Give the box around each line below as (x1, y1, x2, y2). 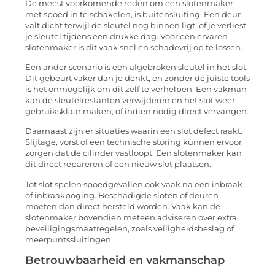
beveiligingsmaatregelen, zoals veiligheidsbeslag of (25, 223, 234, 233)
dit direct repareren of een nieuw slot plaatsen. (25, 160, 211, 169)
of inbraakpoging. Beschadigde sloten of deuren (25, 190, 219, 200)
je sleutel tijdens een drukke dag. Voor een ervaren (25, 31, 228, 41)
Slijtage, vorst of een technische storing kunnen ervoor (25, 137, 242, 147)
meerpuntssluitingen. (25, 234, 113, 244)
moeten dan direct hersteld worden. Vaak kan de (25, 201, 220, 211)
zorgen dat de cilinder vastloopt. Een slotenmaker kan (25, 149, 242, 158)
